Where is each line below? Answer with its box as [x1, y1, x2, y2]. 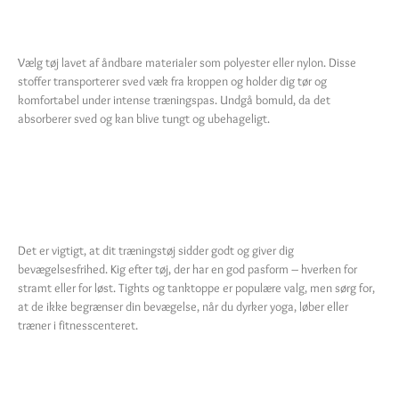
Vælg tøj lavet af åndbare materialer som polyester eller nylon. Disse [18, 54, 356, 71]
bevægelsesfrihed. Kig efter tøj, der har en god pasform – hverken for [18, 260, 357, 277]
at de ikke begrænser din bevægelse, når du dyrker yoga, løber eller [18, 297, 348, 314]
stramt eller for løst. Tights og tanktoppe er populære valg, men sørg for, [18, 279, 375, 296]
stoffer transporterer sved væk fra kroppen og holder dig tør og [18, 73, 327, 90]
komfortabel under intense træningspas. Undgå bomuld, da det [18, 92, 330, 109]
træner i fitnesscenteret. [18, 316, 138, 333]
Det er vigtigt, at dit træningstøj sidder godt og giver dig [18, 241, 294, 258]
